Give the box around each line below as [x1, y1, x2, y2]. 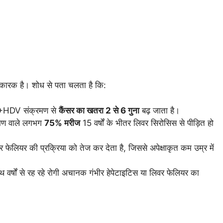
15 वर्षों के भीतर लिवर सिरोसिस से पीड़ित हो [80, 117, 214, 128]
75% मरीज [44, 117, 80, 128]
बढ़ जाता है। [139, 105, 180, 115]
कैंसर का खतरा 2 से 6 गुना [59, 105, 139, 115]
